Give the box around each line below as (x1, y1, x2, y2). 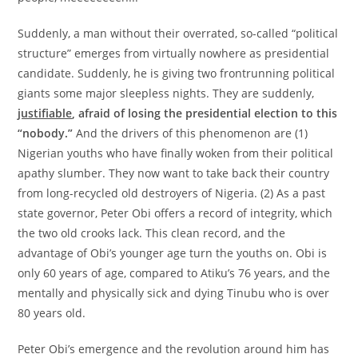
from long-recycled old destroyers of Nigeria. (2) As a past (18, 185, 326, 201)
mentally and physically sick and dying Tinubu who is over (18, 285, 330, 300)
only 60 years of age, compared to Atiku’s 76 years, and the (18, 265, 331, 280)
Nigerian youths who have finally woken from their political (18, 145, 334, 161)
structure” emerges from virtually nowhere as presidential (18, 46, 330, 61)
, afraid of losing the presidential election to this (72, 105, 338, 121)
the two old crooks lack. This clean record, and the (18, 225, 286, 241)
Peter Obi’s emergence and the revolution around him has (18, 341, 330, 356)
